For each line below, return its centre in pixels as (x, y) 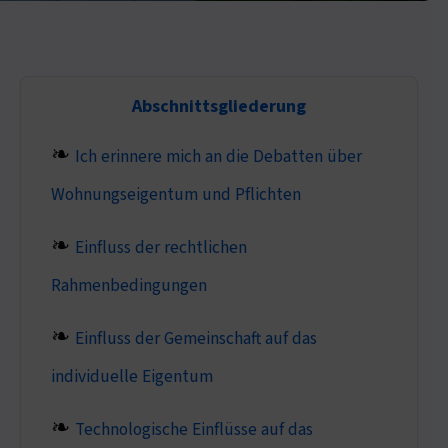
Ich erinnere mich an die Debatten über (218, 156)
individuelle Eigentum (131, 376)
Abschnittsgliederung (218, 106)
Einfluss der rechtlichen (160, 247)
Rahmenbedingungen (128, 285)
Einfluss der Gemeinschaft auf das (195, 338)
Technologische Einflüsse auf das (193, 429)
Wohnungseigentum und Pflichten (175, 194)
